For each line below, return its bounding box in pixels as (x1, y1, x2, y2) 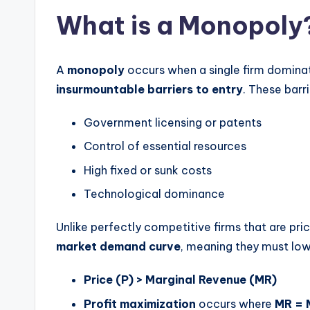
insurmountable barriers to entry (56, 82, 243, 96)
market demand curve (56, 239, 181, 254)
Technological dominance (84, 187, 225, 201)
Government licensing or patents (84, 116, 262, 129)
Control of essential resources (84, 139, 246, 154)
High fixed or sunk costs (84, 163, 212, 177)
